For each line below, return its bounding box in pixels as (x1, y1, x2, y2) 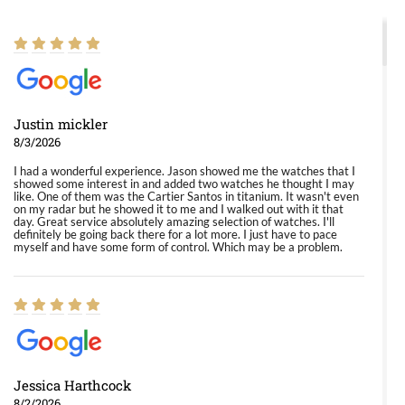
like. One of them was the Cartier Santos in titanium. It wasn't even (14, 189, 359, 203)
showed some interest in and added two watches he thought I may (14, 176, 354, 191)
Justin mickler (14, 115, 108, 133)
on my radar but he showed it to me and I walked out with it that (14, 202, 344, 216)
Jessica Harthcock (14, 376, 131, 394)
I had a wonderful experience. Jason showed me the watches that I (14, 164, 355, 178)
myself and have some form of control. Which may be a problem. (14, 240, 343, 254)
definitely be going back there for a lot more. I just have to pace (14, 227, 337, 241)
